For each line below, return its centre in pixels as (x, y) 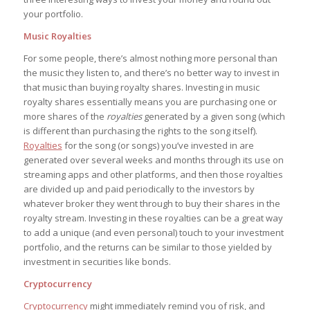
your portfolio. (53, 14)
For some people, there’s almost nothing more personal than (150, 58)
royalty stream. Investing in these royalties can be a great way (153, 218)
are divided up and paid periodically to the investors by (139, 189)
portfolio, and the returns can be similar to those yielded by (147, 247)
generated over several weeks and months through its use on (153, 160)
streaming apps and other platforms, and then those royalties (153, 175)
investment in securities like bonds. (97, 262)
